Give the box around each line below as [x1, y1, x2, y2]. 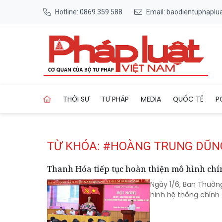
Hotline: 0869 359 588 [55, 7, 122, 16]
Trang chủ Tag [125, 77, 173, 87]
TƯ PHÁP [101, 94, 129, 104]
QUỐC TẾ [173, 94, 204, 104]
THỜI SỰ [63, 94, 89, 104]
